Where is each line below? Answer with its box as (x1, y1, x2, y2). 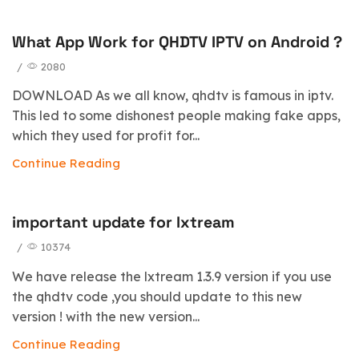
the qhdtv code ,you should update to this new (12, 288, 302, 305)
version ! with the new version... (12, 308, 200, 325)
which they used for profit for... (12, 127, 200, 144)
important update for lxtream (12, 212, 235, 233)
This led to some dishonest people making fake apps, (12, 107, 341, 124)
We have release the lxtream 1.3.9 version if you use (12, 268, 332, 284)
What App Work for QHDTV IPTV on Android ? (12, 31, 342, 52)
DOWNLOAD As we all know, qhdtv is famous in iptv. (12, 87, 333, 104)
